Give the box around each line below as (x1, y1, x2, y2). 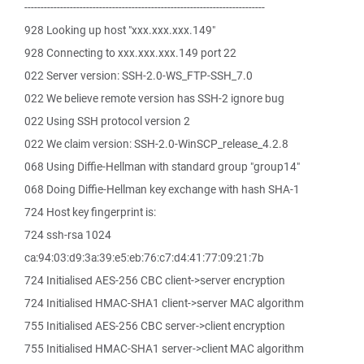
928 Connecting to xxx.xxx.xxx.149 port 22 (24, 45, 236, 60)
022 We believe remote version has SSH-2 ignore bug (24, 91, 284, 106)
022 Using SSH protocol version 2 (24, 114, 190, 128)
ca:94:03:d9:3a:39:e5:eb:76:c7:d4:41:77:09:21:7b (24, 250, 264, 265)
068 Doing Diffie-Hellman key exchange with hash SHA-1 (24, 182, 300, 197)
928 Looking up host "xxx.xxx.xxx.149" (24, 23, 215, 37)
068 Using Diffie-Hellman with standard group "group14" (24, 159, 300, 174)
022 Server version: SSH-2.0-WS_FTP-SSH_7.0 (24, 68, 253, 83)
